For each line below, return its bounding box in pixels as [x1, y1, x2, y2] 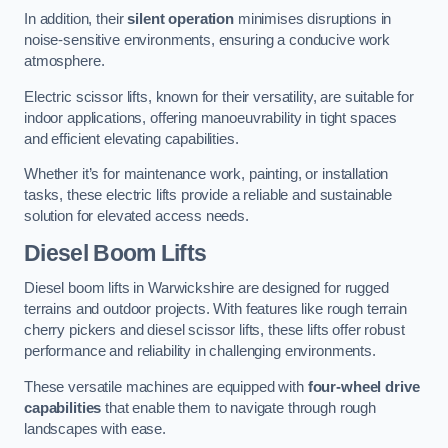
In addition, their [24, 10, 128, 27]
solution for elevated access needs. [24, 208, 249, 225]
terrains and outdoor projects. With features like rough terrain [24, 301, 407, 318]
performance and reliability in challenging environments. [24, 343, 376, 360]
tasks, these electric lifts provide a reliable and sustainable [24, 187, 392, 204]
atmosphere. [24, 52, 105, 69]
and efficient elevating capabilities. [24, 130, 239, 147]
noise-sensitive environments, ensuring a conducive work [24, 31, 391, 48]
